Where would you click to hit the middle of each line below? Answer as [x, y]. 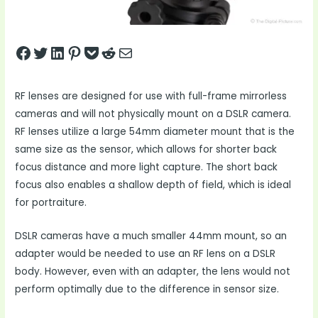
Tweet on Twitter [60, 52]
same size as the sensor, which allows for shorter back [146, 149]
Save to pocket [112, 52]
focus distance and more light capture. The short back [147, 167]
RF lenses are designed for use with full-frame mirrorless [151, 96]
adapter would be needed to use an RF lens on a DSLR [146, 253]
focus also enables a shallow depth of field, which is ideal [153, 185]
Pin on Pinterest [103, 52]
